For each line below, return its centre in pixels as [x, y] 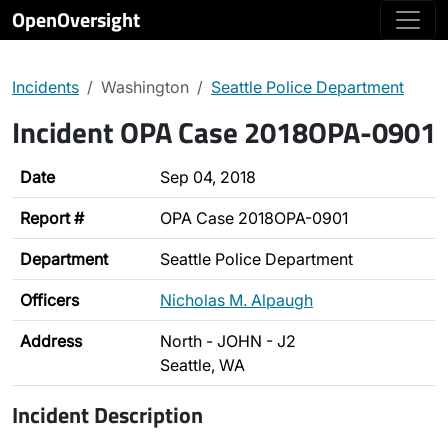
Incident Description [107, 414]
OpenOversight [76, 19]
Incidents [45, 87]
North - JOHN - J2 [228, 341]
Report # [52, 218]
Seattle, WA [202, 365]
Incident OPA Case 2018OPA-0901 [224, 132]
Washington [145, 87]
